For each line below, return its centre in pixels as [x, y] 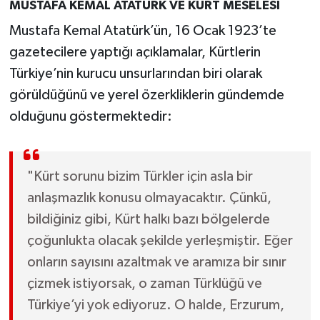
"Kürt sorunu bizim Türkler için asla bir [140, 176]
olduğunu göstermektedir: [90, 116]
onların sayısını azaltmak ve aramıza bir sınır [156, 262]
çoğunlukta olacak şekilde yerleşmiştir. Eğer [160, 240]
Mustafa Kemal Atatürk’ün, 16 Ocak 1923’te [142, 30]
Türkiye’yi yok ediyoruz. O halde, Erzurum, [155, 305]
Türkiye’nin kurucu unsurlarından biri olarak [135, 73]
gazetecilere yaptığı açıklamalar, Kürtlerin [135, 52]
